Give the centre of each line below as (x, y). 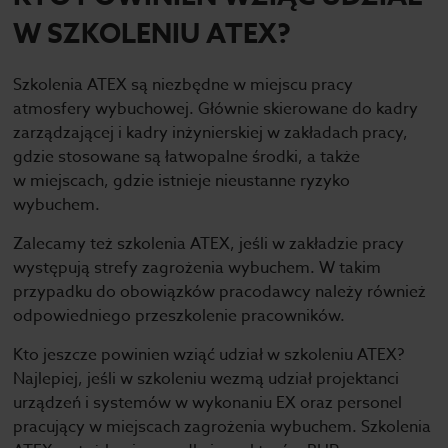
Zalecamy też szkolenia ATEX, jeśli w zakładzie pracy (209, 244)
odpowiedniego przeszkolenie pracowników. (179, 316)
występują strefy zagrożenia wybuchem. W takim (197, 268)
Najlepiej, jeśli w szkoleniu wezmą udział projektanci (206, 379)
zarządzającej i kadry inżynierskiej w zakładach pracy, (211, 133)
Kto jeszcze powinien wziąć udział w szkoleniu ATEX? (209, 355)
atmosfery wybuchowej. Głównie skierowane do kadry (216, 109)
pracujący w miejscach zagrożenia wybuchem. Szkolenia (222, 427)
